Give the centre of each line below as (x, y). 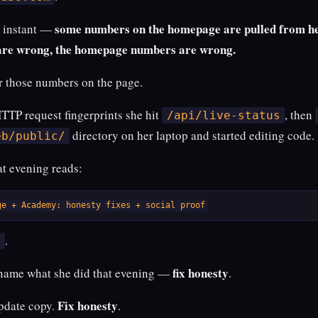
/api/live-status (223, 116)
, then (300, 115)
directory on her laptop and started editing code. (192, 136)
